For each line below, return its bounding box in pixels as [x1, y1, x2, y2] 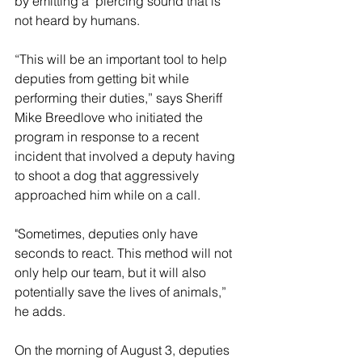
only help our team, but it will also [15, 264, 209, 281]
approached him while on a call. [15, 187, 200, 204]
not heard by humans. [15, 12, 149, 29]
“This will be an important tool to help [15, 51, 230, 68]
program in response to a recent [15, 128, 202, 145]
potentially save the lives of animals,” [15, 284, 229, 301]
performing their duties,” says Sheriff [15, 90, 225, 107]
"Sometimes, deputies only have [15, 225, 201, 242]
